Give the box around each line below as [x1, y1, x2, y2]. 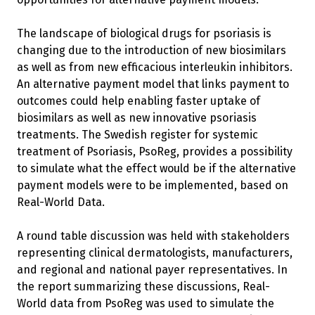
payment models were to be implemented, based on [17, 178, 288, 192]
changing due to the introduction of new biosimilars [17, 43, 286, 57]
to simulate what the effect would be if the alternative [17, 161, 296, 175]
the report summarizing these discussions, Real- [17, 279, 270, 293]
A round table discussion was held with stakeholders [17, 229, 290, 243]
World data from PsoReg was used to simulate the [17, 296, 274, 310]
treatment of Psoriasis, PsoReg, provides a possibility [17, 144, 292, 158]
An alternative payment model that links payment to [17, 77, 289, 91]
